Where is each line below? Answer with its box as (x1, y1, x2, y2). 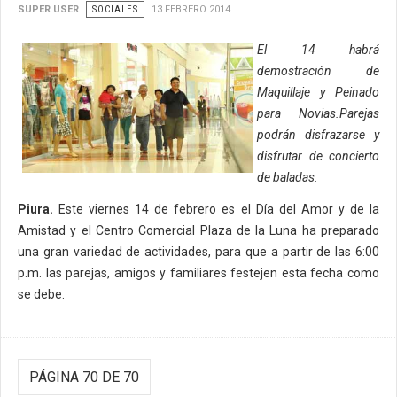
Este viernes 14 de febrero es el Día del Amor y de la (53, 201, 379, 216)
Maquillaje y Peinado (257, 84, 379, 99)
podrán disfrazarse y (257, 127, 379, 142)
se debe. (18, 286, 65, 301)
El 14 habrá (257, 42, 379, 57)
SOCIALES (92, 3, 138, 15)
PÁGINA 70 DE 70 (29, 368, 139, 385)
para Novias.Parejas (257, 105, 379, 121)
